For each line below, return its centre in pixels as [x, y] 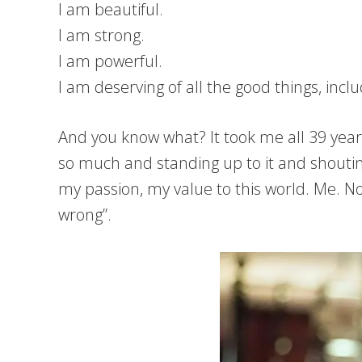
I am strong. [101, 35]
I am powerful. [110, 61]
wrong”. [85, 215]
